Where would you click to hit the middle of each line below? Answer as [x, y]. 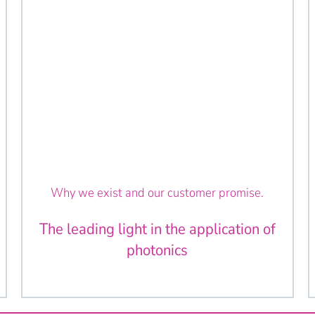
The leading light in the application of [157, 229]
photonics [157, 250]
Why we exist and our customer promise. [157, 193]
